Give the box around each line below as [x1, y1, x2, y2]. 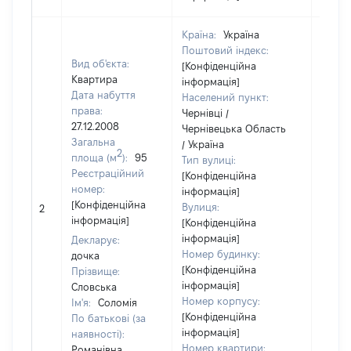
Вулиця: [182, 201, 219, 212]
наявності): [71, 328, 125, 339]
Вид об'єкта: [71, 58, 129, 69]
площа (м [71, 152, 117, 163]
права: [71, 105, 103, 116]
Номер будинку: [182, 248, 260, 259]
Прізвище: [71, 266, 120, 277]
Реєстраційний [71, 168, 144, 179]
